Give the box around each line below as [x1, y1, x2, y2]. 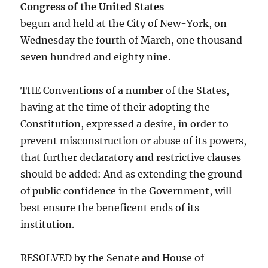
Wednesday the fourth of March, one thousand [20, 33, 243, 46]
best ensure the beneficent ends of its [20, 201, 200, 214]
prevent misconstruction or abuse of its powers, [20, 134, 247, 147]
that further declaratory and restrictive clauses [20, 151, 242, 163]
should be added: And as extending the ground [20, 167, 243, 180]
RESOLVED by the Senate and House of [20, 251, 205, 264]
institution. [20, 218, 75, 230]
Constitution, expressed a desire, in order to [20, 117, 229, 130]
